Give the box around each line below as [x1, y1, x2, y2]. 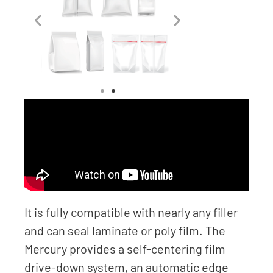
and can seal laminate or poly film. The [24, 222, 225, 238]
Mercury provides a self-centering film [24, 241, 225, 256]
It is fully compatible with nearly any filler [24, 204, 238, 219]
